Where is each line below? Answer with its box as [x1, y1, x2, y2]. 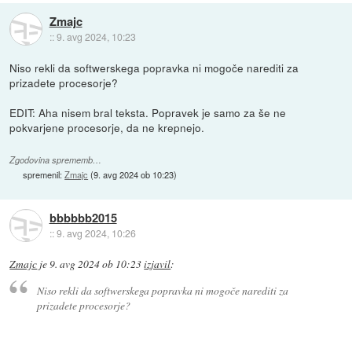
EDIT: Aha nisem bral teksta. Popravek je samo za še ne [9, 104, 287, 121]
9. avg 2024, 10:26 [56, 225, 136, 240]
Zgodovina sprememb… [9, 154, 102, 167]
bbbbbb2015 [49, 208, 117, 226]
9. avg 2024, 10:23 [56, 29, 136, 43]
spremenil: [23, 168, 65, 181]
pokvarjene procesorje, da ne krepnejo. [9, 119, 205, 136]
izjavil [144, 257, 171, 272]
